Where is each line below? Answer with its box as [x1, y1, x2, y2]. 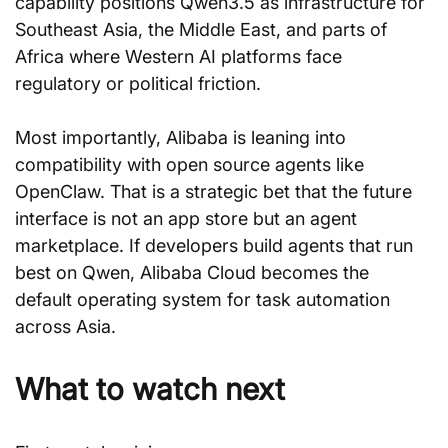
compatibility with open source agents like [15, 154, 369, 175]
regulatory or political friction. [15, 73, 261, 94]
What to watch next [15, 371, 285, 407]
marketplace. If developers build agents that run [15, 235, 418, 256]
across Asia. [15, 316, 116, 337]
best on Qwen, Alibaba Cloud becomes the [15, 262, 374, 283]
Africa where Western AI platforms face [15, 46, 347, 67]
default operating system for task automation [15, 289, 395, 310]
